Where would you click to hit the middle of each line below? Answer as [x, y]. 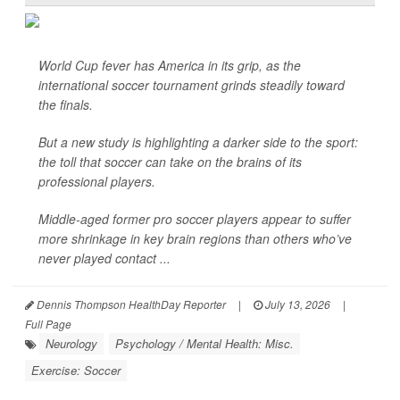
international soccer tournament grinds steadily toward [192, 85]
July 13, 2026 [296, 304]
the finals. [66, 104]
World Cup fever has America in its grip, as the [170, 65]
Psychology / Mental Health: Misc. [204, 343]
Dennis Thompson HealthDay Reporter [130, 304]
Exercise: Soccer [76, 370]
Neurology [71, 343]
